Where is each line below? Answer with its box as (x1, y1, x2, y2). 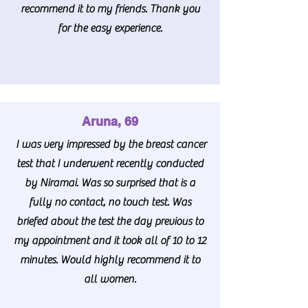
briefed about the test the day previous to (16, 214, 203, 228)
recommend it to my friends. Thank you (20, 2, 200, 15)
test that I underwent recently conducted (16, 157, 203, 170)
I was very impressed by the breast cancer (14, 137, 206, 151)
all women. (84, 272, 136, 285)
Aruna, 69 (82, 113, 138, 129)
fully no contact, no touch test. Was (29, 195, 191, 208)
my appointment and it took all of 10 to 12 (14, 234, 206, 247)
